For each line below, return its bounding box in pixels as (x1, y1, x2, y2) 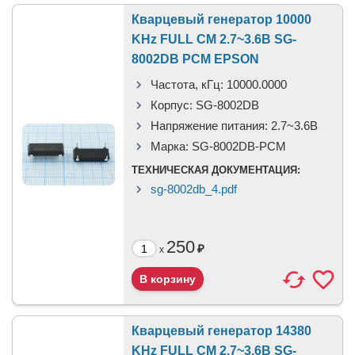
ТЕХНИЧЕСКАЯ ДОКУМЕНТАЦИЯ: (132, 164, 300, 176)
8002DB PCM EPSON (132, 52, 259, 66)
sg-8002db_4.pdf (151, 182, 237, 196)
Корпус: (151, 98, 193, 112)
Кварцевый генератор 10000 (132, 13, 311, 26)
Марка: (151, 139, 189, 153)
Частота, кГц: (151, 78, 223, 91)
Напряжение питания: (151, 119, 268, 132)
